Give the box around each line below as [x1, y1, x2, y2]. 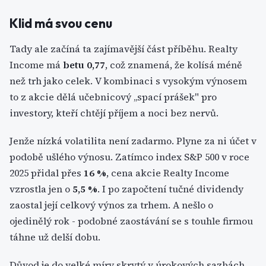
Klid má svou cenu [9, 15, 112, 31]
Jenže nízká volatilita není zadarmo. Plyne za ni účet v [9, 134, 256, 147]
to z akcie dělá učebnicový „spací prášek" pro [9, 90, 217, 103]
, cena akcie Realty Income [106, 166, 229, 179]
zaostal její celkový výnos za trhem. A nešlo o [9, 198, 213, 211]
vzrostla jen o [9, 182, 72, 195]
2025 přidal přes [9, 166, 84, 179]
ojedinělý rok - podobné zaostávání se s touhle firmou [9, 214, 253, 227]
